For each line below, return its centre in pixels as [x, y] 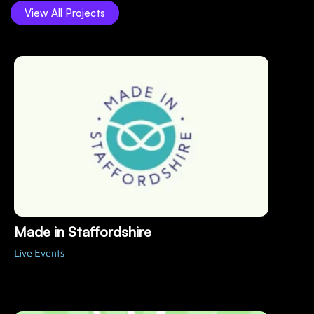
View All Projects [65, 13]
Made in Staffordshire [83, 232]
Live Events [39, 253]
